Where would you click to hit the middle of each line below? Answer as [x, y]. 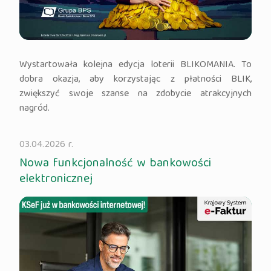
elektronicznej [56, 180]
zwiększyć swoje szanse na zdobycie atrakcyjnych [135, 95]
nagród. [35, 109]
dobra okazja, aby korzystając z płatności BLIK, [135, 80]
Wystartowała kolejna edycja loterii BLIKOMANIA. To [135, 66]
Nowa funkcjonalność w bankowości [116, 164]
